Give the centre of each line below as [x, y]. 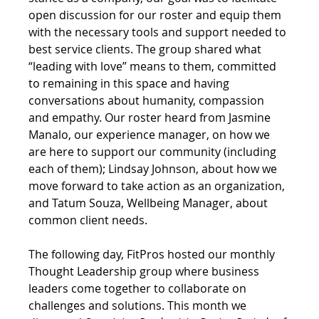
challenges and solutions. [98, 305]
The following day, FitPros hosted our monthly [153, 254]
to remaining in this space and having [131, 83]
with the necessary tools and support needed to [159, 32]
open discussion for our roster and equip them [157, 15]
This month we [209, 305]
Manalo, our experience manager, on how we [151, 134]
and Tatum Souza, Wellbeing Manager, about [150, 203]
